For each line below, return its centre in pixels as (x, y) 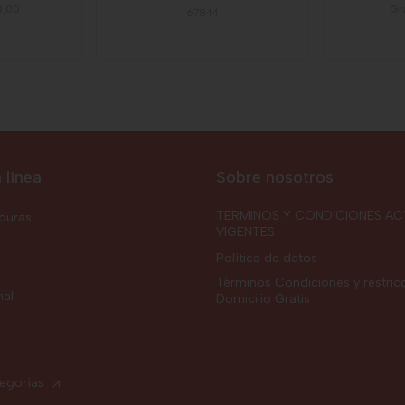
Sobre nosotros (275, 177)
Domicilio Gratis (263, 298)
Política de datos (267, 258)
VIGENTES (245, 231)
